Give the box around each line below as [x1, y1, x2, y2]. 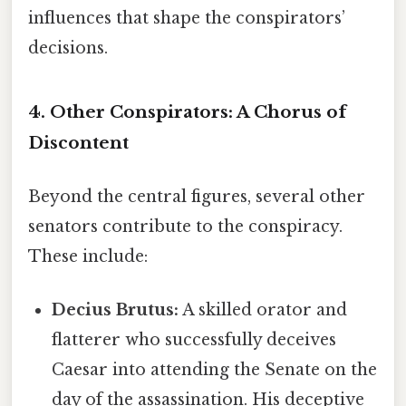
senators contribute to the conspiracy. [28, 217, 343, 237]
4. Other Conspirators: [28, 101, 233, 122]
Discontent [28, 131, 129, 153]
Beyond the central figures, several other [28, 187, 365, 208]
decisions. [28, 38, 108, 59]
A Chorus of [233, 101, 346, 122]
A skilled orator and [179, 300, 348, 321]
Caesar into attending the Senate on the [52, 360, 378, 381]
